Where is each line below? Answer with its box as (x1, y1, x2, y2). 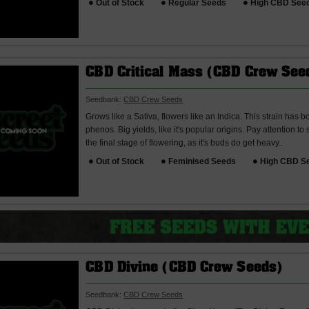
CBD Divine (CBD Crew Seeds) (86, 261, 283, 275)
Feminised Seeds (168, 156, 237, 166)
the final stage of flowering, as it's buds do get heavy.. (86, 138, 283, 148)
